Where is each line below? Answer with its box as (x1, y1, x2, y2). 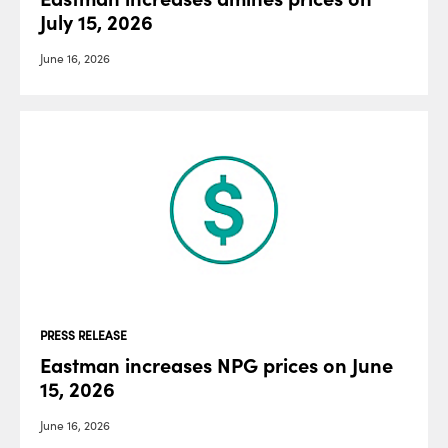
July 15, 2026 (40, 9, 153, 36)
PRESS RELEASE (40, 327, 127, 343)
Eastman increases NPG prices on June (40, 352, 393, 379)
